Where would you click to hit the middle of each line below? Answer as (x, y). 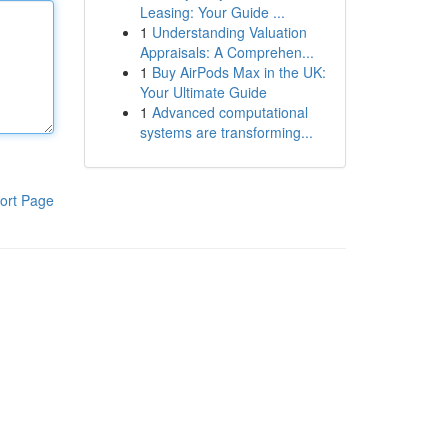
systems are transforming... (226, 132)
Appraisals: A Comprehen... (226, 52)
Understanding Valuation (229, 32)
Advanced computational (229, 112)
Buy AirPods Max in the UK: (238, 72)
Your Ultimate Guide (203, 92)
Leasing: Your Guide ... (212, 12)
